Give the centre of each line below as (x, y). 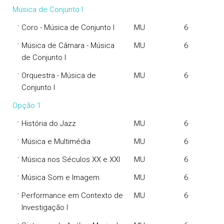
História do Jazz (49, 123)
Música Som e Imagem (60, 177)
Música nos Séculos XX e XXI (71, 159)
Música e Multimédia (56, 141)
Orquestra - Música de (59, 75)
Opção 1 (27, 105)
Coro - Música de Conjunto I (68, 27)
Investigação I (45, 207)
